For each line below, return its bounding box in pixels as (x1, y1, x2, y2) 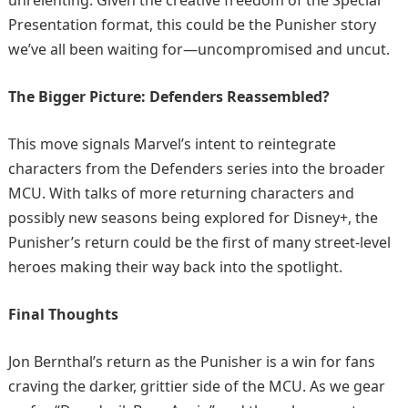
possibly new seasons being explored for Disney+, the (7, 207, 378, 228)
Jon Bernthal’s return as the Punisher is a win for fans (7, 351, 375, 372)
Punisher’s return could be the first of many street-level (7, 231, 391, 252)
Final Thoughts (7, 303, 118, 324)
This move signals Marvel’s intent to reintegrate (7, 133, 336, 154)
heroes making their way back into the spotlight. (7, 256, 342, 277)
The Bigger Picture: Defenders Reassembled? (7, 86, 330, 107)
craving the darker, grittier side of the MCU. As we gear (7, 375, 385, 396)
